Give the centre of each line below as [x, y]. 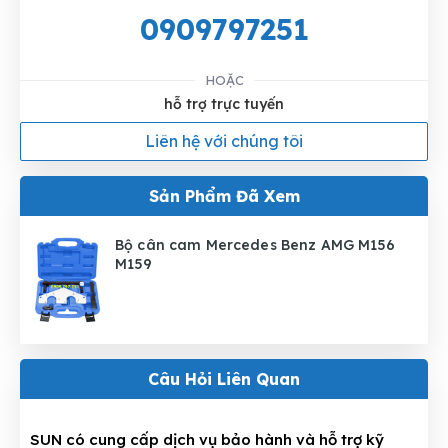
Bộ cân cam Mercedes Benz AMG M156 [255, 245]
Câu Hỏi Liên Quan [224, 379]
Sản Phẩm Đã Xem [224, 196]
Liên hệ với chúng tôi [224, 141]
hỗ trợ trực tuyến [224, 104]
